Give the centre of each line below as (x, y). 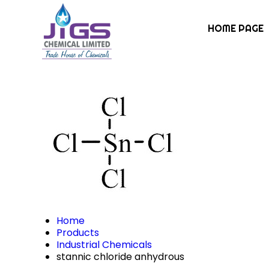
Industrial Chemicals (104, 245)
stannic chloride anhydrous (120, 257)
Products (78, 233)
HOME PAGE (236, 28)
